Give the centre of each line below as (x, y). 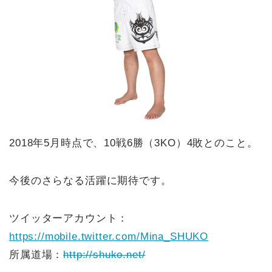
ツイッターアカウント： (69, 219)
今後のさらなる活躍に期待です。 (90, 181)
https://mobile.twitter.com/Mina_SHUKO (109, 237)
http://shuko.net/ (104, 255)
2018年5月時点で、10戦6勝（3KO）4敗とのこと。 (134, 143)
